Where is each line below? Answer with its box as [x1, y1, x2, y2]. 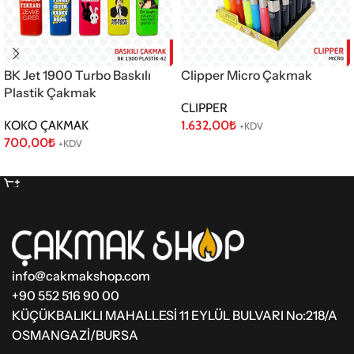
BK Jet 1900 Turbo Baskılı [4, 67, 151, 84]
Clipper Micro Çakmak [181, 67, 312, 84]
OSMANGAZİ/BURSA [12, 327, 138, 344]
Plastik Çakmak [4, 85, 96, 101]
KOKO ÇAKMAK [4, 118, 88, 134]
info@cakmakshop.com [12, 268, 150, 284]
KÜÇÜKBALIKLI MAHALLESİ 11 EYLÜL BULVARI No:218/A [12, 307, 337, 324]
